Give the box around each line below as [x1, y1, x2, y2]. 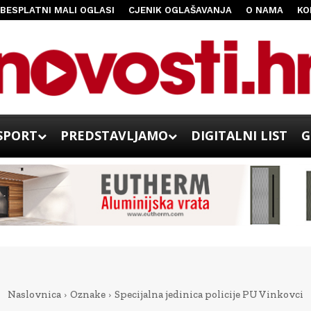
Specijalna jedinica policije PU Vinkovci [114, 288, 303, 301]
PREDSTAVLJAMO [60, 126, 168, 144]
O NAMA [245, 5, 283, 15]
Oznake [69, 288, 106, 301]
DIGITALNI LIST [191, 126, 287, 144]
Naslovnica [7, 288, 61, 301]
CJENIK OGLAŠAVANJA [128, 5, 232, 15]
